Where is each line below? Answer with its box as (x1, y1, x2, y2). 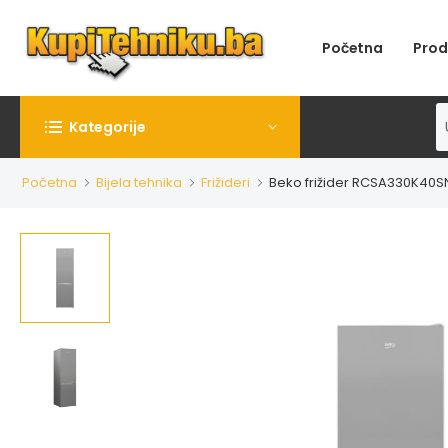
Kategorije (68, 117, 146, 138)
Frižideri (201, 173, 250, 193)
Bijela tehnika (96, 173, 182, 193)
